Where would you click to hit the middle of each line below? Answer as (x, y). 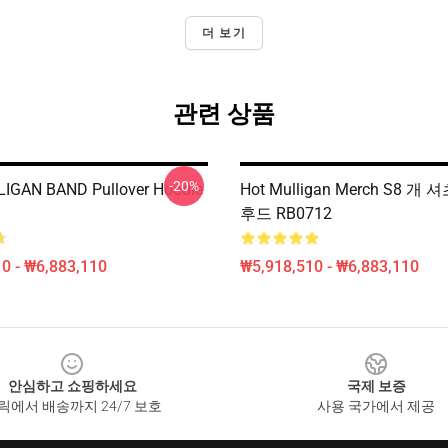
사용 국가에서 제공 (376, 406)
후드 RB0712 (286, 213)
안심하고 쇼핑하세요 (72, 386)
